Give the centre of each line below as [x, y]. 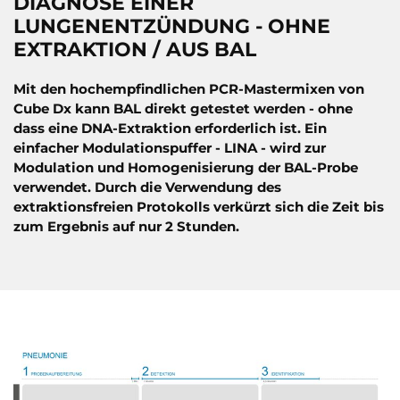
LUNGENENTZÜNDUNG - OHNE [172, 26]
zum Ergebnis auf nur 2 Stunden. [126, 226]
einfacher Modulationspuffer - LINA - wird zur [170, 147]
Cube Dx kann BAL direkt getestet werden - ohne [183, 108]
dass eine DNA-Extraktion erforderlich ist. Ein [170, 128]
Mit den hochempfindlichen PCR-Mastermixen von [189, 88]
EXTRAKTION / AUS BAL [135, 49]
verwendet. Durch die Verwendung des [147, 187]
